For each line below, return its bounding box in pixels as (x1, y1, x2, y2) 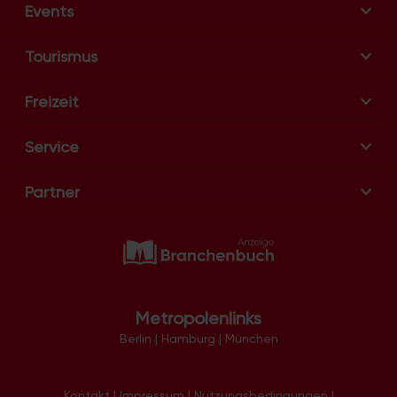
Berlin (119, 331, 152, 346)
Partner (25, 182, 80, 201)
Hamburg (160, 331, 215, 346)
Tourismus (25, 46, 97, 66)
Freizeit (25, 91, 79, 111)
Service (25, 136, 79, 156)
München (224, 331, 278, 346)
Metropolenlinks (136, 307, 261, 330)
